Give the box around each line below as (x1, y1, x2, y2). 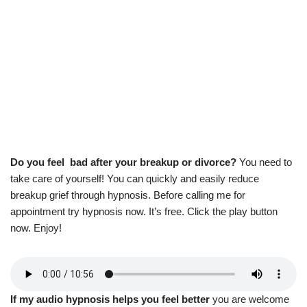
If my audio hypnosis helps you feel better (10, 293, 210, 306)
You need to (236, 156, 292, 169)
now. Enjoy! (10, 222, 62, 234)
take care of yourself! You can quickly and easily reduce (10, 173, 259, 185)
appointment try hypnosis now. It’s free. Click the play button (10, 206, 278, 218)
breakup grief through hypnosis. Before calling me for (10, 189, 245, 201)
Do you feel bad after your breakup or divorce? (10, 156, 236, 169)
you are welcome (210, 293, 289, 306)
